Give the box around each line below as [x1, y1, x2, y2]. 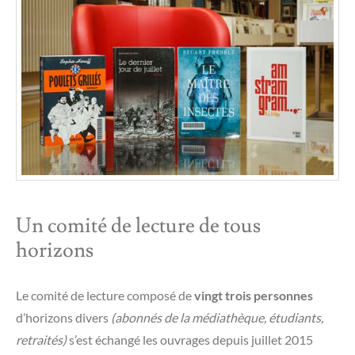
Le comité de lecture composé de [16, 287, 194, 303]
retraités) [16, 331, 67, 347]
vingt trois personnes [194, 287, 313, 303]
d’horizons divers [16, 309, 111, 325]
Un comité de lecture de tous [16, 212, 261, 239]
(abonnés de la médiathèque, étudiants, [111, 309, 323, 325]
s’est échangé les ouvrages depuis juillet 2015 [67, 331, 313, 347]
